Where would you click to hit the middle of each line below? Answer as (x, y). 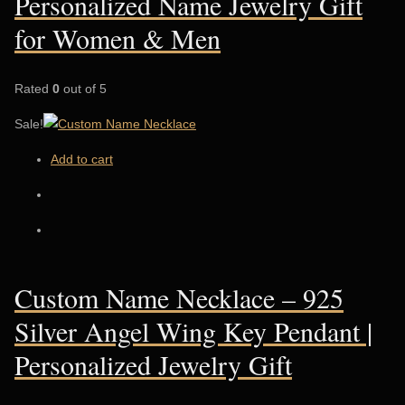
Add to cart (82, 160)
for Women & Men (118, 38)
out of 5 (83, 89)
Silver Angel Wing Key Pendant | (193, 331)
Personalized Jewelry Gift (153, 365)
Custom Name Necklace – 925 (179, 298)
